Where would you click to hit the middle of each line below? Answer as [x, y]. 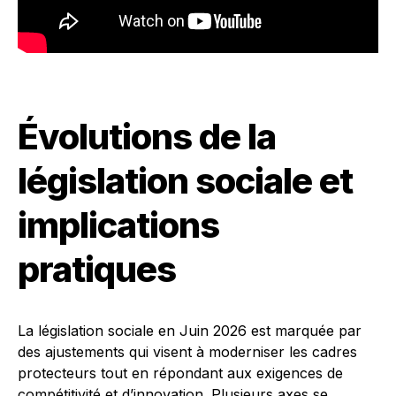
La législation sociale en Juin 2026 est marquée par [190, 331]
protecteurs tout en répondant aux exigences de [180, 373]
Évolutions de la [147, 137]
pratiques [97, 269]
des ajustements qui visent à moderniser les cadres [187, 352]
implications [118, 225]
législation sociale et [185, 181]
